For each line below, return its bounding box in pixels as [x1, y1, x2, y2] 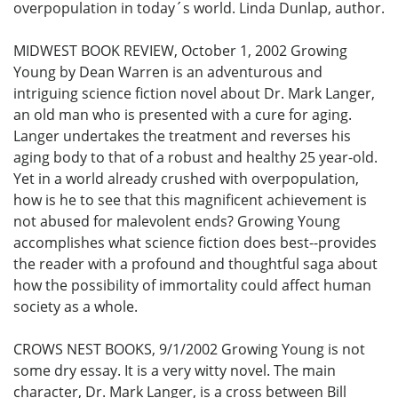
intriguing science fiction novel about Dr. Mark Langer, [13, 83, 375, 103]
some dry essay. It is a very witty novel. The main [13, 360, 336, 380]
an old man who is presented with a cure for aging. [13, 104, 352, 124]
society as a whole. [13, 296, 138, 316]
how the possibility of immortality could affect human [13, 275, 371, 295]
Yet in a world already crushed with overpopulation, [13, 168, 359, 188]
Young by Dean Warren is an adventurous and [13, 61, 322, 82]
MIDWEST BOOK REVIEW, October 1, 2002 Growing [13, 40, 347, 60]
